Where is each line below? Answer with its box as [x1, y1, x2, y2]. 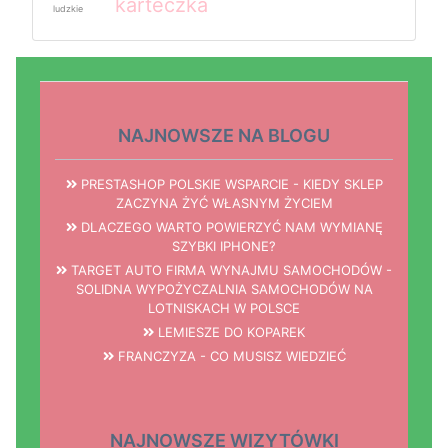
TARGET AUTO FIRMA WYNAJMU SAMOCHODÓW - [67, 262, 392, 279]
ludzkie [53, 3, 83, 15]
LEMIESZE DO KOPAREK [154, 324, 305, 341]
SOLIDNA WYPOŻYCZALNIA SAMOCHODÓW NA [75, 281, 373, 298]
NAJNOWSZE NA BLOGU [118, 125, 330, 147]
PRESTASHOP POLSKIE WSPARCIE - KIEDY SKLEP [76, 176, 383, 193]
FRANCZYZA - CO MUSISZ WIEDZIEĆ [113, 348, 346, 365]
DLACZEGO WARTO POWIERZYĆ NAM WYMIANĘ [76, 219, 383, 236]
